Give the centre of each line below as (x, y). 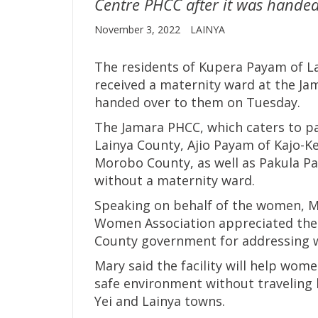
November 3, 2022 (139, 29)
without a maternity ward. (175, 180)
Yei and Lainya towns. (161, 301)
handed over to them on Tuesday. (199, 102)
